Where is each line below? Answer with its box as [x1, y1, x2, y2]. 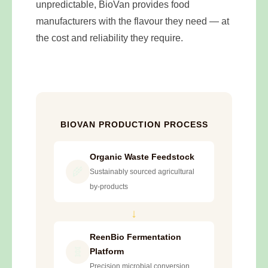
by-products [90, 182, 128, 191]
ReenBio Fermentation [90, 232, 181, 242]
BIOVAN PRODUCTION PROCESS [60, 120, 208, 130]
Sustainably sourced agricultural [90, 167, 194, 176]
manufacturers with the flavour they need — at [36, 16, 229, 26]
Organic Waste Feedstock [90, 152, 194, 162]
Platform [90, 246, 124, 257]
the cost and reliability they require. [36, 33, 183, 43]
